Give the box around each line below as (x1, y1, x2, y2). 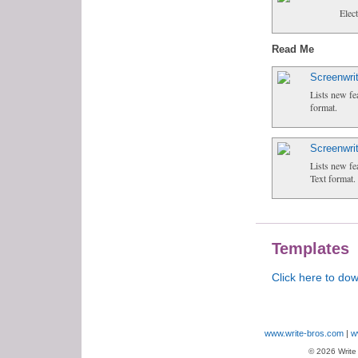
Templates (271, 239, 349, 257)
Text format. (309, 171, 356, 185)
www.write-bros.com (265, 328, 344, 338)
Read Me (271, 42, 314, 55)
